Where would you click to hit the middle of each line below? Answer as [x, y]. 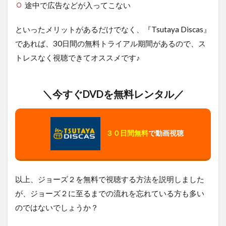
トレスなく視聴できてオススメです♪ [78, 57]
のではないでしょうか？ [57, 207]
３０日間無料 [127, 133]
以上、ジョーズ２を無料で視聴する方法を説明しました [110, 179]
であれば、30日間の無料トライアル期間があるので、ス [110, 43]
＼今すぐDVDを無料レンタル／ [113, 94]
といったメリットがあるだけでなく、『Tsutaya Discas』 [113, 29]
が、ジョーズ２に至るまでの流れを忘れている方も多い [110, 193]
